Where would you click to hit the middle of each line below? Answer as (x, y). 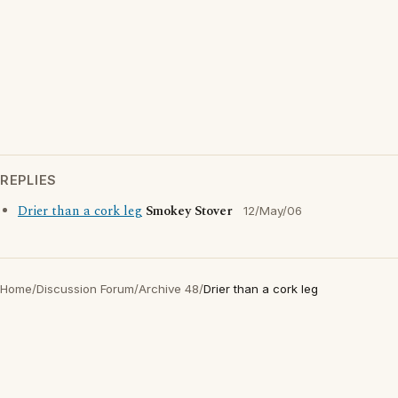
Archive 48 (169, 289)
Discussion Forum (85, 289)
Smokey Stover (189, 211)
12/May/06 (273, 211)
